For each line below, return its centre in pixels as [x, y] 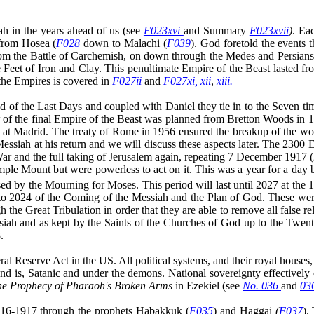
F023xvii [269, 30]
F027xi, [180, 81]
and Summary [216, 30]
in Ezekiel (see [209, 285]
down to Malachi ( [123, 43]
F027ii [127, 81]
